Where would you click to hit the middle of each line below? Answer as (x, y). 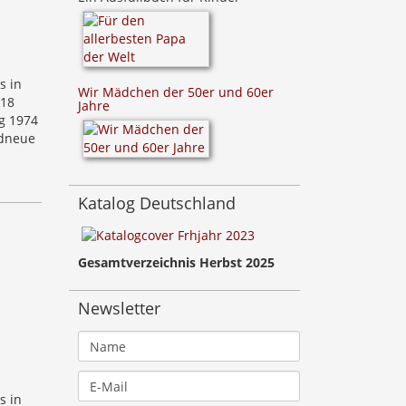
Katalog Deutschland (157, 203)
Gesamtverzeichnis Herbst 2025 (176, 263)
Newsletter (119, 309)
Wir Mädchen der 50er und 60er (176, 92)
